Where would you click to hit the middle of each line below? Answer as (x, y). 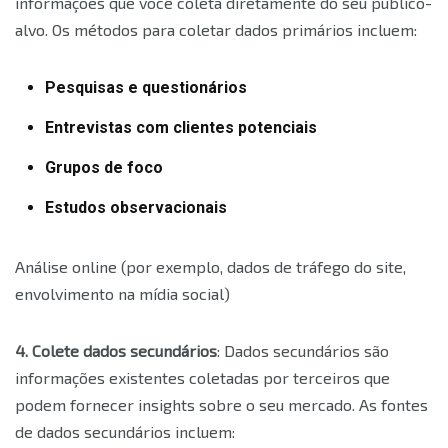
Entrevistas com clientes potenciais (181, 128)
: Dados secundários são (303, 351)
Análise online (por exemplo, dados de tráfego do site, (210, 267)
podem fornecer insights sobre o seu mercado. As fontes (221, 405)
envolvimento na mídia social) (122, 294)
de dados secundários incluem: (125, 432)
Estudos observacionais (136, 208)
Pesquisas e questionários (146, 88)
